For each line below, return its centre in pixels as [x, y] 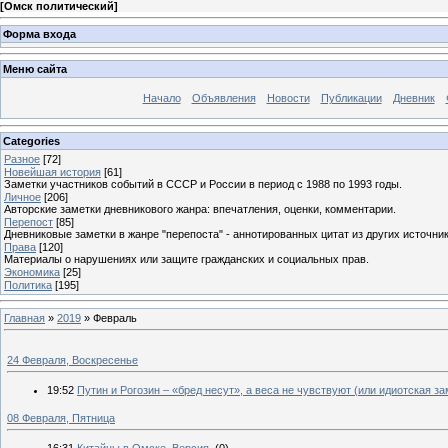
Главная [24, 317]
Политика [28, 284]
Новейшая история [52, 171]
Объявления [223, 98]
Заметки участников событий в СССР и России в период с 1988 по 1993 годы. [203, 183]
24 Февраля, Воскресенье [72, 359]
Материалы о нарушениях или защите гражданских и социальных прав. [186, 258]
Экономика [32, 271]
